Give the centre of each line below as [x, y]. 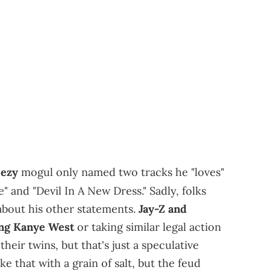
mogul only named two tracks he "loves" [121, 172]
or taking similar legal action [148, 227]
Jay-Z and [163, 209]
